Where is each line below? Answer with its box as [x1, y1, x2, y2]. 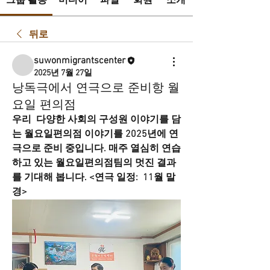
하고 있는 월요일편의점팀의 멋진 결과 [12, 157, 176, 169]
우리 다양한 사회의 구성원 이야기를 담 [12, 114, 181, 126]
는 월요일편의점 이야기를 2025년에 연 [12, 128, 178, 140]
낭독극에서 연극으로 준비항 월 [12, 79, 180, 96]
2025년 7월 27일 [34, 68, 92, 78]
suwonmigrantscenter [34, 55, 125, 67]
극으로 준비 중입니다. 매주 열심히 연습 [12, 143, 181, 155]
